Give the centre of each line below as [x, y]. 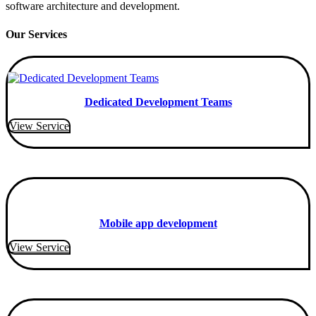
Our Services [36, 34]
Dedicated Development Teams [158, 102]
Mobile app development [158, 223]
